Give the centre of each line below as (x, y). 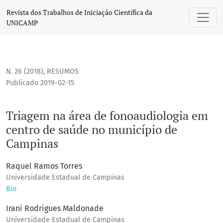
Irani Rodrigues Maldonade (55, 209)
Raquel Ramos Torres (44, 166)
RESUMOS (63, 72)
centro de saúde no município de (92, 130)
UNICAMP (22, 23)
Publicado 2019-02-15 (40, 83)
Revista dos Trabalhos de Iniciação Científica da (79, 12)
